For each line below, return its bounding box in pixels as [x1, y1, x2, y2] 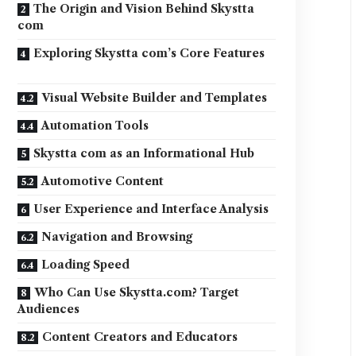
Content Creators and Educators [42, 330, 238, 344]
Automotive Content [41, 174, 164, 188]
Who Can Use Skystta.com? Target [34, 285, 240, 300]
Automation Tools [41, 118, 149, 133]
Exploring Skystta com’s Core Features [33, 46, 265, 60]
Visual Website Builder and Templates [41, 91, 268, 105]
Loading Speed [41, 257, 130, 272]
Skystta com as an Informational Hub [33, 146, 255, 161]
